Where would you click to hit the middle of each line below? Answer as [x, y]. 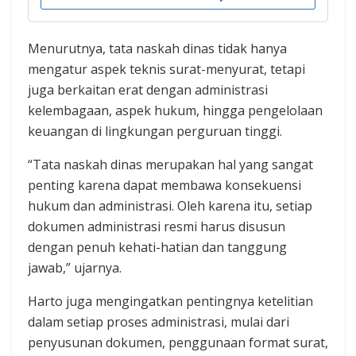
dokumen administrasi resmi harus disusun [157, 227]
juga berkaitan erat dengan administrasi [148, 90]
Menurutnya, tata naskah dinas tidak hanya [157, 49]
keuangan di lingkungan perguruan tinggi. [155, 132]
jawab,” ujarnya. [75, 268]
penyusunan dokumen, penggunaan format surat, [178, 343]
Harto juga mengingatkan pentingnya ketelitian [170, 302]
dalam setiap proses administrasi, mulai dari [159, 322]
